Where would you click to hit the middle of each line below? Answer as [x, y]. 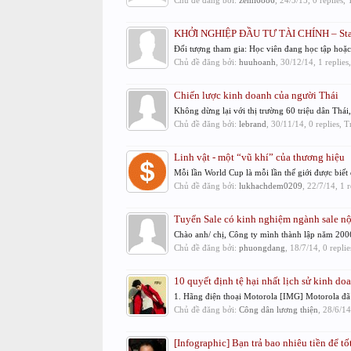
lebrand [252, 124]
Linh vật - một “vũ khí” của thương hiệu [259, 157]
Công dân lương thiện [278, 309]
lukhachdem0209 [270, 186]
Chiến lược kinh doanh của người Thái [256, 95]
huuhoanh [257, 62]
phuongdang [262, 248]
